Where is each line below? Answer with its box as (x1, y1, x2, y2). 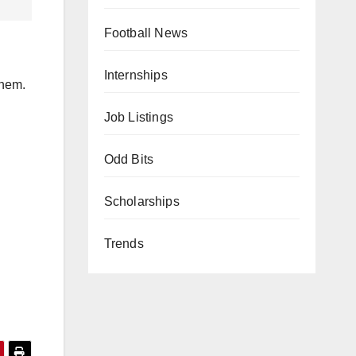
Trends (103, 237, 144, 250)
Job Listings (103, 110, 173, 124)
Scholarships (103, 195, 180, 208)
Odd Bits (103, 153, 154, 166)
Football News (103, 26, 188, 40)
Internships (103, 68, 168, 82)
